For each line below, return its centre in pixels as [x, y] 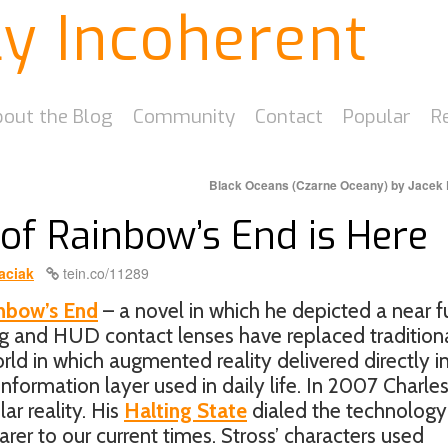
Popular [377, 116]
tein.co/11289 [104, 273]
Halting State [185, 410]
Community [184, 116]
